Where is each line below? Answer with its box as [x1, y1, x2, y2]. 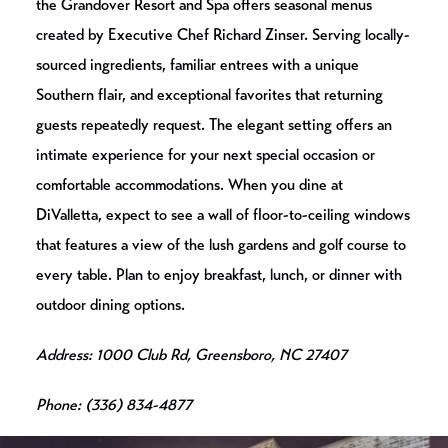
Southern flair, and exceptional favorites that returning [36, 85, 383, 105]
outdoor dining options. [36, 295, 185, 315]
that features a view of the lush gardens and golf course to [36, 235, 406, 255]
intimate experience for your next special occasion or [36, 145, 375, 165]
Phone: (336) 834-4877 [36, 395, 192, 415]
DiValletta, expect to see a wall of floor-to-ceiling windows [36, 205, 410, 225]
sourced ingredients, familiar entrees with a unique [36, 55, 359, 75]
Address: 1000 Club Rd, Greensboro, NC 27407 [36, 345, 347, 365]
